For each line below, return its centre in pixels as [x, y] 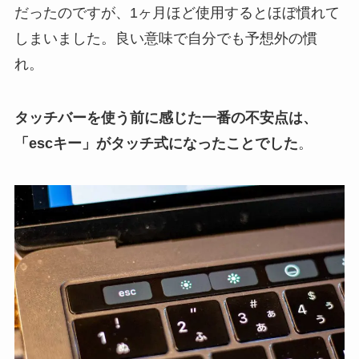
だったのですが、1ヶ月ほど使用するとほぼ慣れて [177, 12]
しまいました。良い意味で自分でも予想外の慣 [165, 38]
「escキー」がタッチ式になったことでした [156, 144]
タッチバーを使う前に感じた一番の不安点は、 [165, 118]
